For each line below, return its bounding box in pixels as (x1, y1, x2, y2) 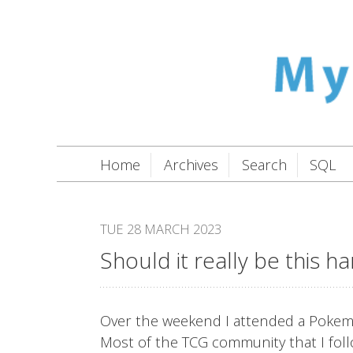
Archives (163, 154, 218, 174)
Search (241, 154, 287, 174)
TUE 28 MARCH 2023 (100, 220, 221, 239)
